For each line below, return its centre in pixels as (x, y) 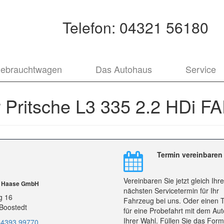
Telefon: (91, 27)
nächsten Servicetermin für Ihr (171, 190)
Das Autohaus (123, 69)
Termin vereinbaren (190, 154)
